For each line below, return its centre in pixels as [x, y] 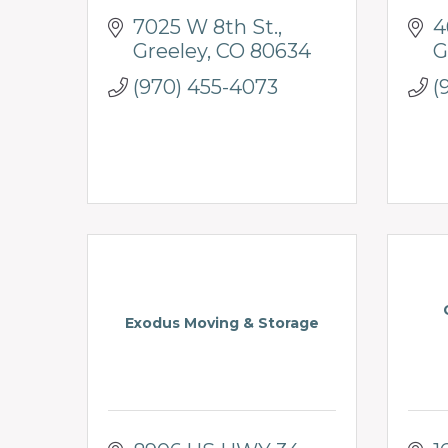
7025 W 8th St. [205, 26]
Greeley [170, 50]
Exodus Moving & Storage [222, 322]
